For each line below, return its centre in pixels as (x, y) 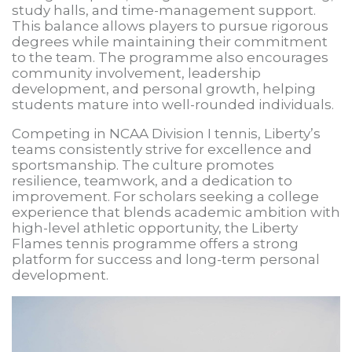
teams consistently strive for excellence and (162, 150)
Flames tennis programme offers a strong (155, 244)
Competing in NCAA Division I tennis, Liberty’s (166, 134)
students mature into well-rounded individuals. (173, 105)
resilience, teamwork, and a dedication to (152, 181)
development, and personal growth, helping (164, 89)
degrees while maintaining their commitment (170, 42)
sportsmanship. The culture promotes (143, 165)
